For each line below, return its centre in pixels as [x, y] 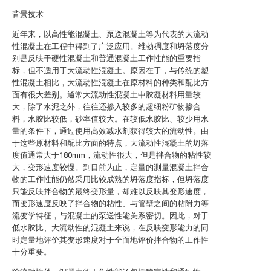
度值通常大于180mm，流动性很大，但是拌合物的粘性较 [112, 155]
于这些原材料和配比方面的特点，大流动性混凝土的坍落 [110, 143]
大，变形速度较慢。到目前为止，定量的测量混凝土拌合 [110, 167]
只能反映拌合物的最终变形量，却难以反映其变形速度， [110, 191]
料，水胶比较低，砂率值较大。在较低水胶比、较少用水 [110, 119]
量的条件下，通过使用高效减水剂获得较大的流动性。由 [110, 131]
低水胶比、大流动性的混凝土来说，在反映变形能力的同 [110, 228]
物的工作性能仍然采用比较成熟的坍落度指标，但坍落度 [110, 179]
